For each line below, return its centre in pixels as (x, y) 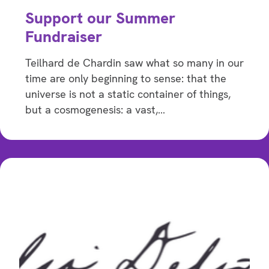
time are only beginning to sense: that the (126, 79)
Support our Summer (100, 18)
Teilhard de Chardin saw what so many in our (134, 63)
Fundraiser (64, 37)
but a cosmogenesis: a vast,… (95, 110)
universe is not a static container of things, (128, 94)
